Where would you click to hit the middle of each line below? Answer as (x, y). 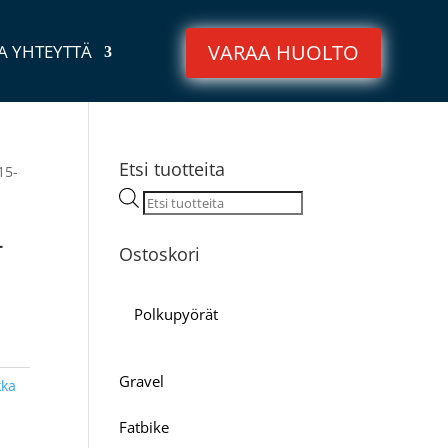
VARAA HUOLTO (283, 52)
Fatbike (144, 426)
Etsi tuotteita (172, 169)
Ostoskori (160, 253)
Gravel (142, 380)
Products (172, 198)
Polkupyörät (176, 313)
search (165, 221)
